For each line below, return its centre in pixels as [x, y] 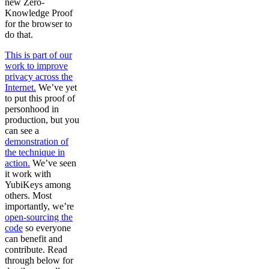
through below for [39, 261]
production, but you [42, 120]
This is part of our [38, 55]
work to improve [36, 66]
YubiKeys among [38, 185]
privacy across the [39, 77]
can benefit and [34, 239]
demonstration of [37, 142]
